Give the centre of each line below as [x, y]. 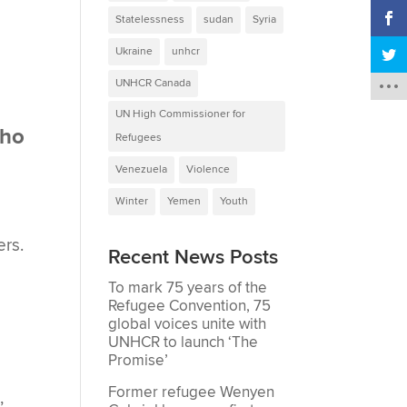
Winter [132, 201]
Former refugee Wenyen [192, 393]
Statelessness [150, 19]
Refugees [139, 137]
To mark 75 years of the [188, 288]
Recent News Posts [194, 257]
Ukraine [134, 51]
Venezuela [142, 169]
